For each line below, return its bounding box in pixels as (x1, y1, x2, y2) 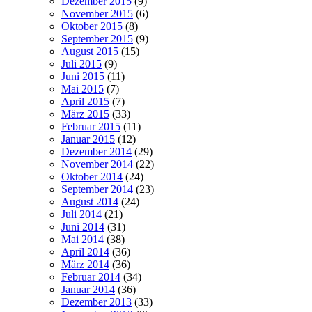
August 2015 (61, 45, 118, 57)
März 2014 (61, 258, 109, 270)
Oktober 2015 (61, 19, 123, 32)
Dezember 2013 (61, 295, 132, 308)
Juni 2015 (61, 70, 104, 82)
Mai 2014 (61, 233, 104, 245)
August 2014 (61, 195, 118, 208)
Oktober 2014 (61, 170, 123, 182)
